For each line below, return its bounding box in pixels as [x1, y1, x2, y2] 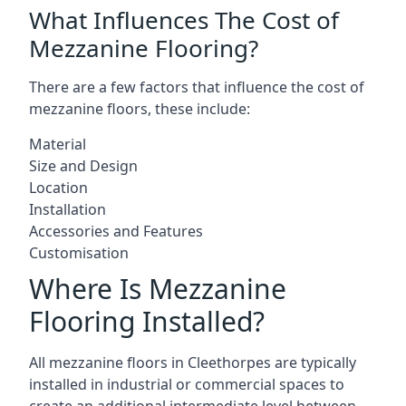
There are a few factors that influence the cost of [29, 76, 364, 97]
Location [29, 177, 88, 198]
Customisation [29, 242, 129, 263]
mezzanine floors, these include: [29, 98, 250, 119]
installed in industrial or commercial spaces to [29, 373, 344, 394]
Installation [29, 198, 106, 219]
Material [29, 133, 86, 154]
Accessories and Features [29, 220, 203, 241]
